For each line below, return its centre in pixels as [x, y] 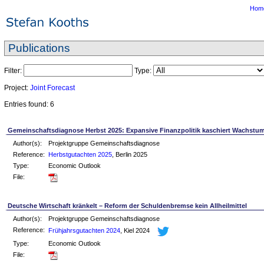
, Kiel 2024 [135, 230]
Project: [17, 88]
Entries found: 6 [29, 104]
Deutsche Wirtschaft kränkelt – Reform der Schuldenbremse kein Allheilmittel [127, 205]
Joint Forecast [52, 88]
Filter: [14, 70]
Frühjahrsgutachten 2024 [85, 230]
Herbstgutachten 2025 [80, 154]
